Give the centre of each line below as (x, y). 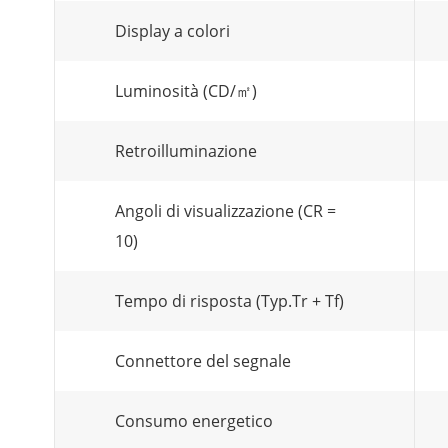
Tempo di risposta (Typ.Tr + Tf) (229, 301)
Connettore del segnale (203, 361)
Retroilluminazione (186, 151)
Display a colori (172, 31)
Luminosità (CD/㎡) (186, 91)
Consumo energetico (194, 421)
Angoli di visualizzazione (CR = (225, 211)
